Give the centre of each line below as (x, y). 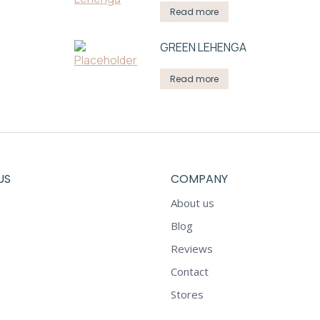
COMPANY (199, 179)
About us (192, 203)
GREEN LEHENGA (203, 47)
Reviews (192, 249)
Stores (187, 294)
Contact (190, 271)
